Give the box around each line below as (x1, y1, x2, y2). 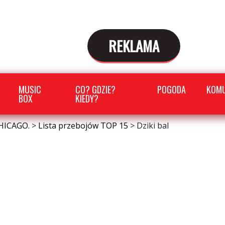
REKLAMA (108, 35, 159, 56)
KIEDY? (75, 92, 98, 105)
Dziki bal (137, 120, 169, 131)
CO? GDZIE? (75, 83, 116, 96)
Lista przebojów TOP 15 (38, 120, 128, 131)
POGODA (157, 83, 186, 96)
